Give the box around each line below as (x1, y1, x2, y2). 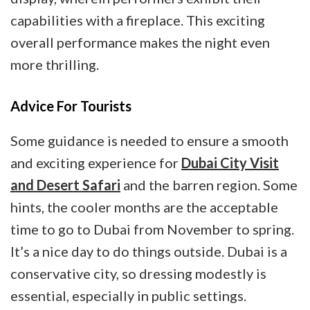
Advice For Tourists (10, 97, 134, 114)
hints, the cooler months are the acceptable (10, 198, 278, 215)
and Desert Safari (10, 176, 120, 193)
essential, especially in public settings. (10, 286, 246, 304)
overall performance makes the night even (10, 33, 270, 51)
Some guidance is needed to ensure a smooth (10, 131, 289, 149)
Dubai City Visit (181, 154, 279, 171)
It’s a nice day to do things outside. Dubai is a (10, 242, 287, 259)
